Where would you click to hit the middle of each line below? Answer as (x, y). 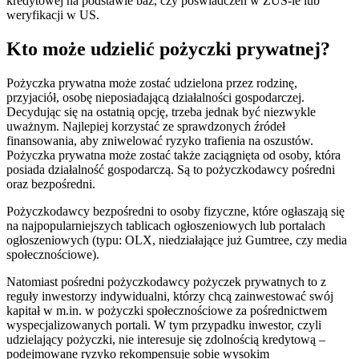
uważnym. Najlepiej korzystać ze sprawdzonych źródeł (146, 127)
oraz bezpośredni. (51, 184)
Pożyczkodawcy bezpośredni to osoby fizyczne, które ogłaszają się (175, 212)
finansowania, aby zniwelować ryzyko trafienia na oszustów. (160, 141)
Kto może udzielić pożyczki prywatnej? (168, 49)
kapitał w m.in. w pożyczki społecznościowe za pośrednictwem (167, 311)
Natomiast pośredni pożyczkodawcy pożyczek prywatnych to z (166, 282)
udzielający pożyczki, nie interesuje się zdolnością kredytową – (166, 340)
